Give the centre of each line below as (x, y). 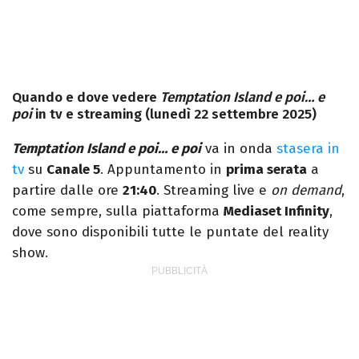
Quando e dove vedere (86, 98)
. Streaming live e (214, 191)
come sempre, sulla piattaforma (118, 212)
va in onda (239, 149)
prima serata (266, 170)
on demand (306, 191)
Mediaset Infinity (276, 212)
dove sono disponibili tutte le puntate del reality (170, 232)
